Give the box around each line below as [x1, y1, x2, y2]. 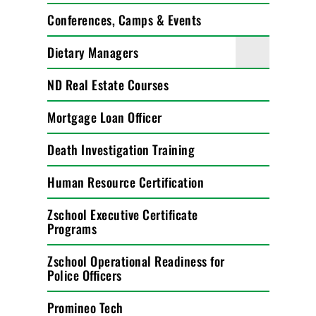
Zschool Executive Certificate [47, 205, 198, 224]
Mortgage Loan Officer [47, 108, 162, 126]
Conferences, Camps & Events [47, 11, 202, 29]
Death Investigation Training [47, 140, 195, 159]
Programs [47, 219, 97, 238]
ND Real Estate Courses [47, 75, 169, 94]
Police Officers [47, 266, 122, 284]
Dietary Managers [47, 43, 139, 61]
